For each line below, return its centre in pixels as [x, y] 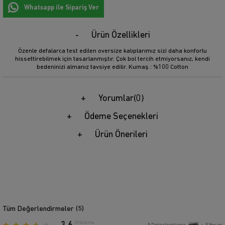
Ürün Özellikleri [121, 36]
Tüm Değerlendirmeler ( [40, 209]
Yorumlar [116, 99]
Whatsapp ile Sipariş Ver [62, 8]
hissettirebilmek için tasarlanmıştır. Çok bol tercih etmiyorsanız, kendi [113, 59]
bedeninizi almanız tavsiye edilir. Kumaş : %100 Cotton [113, 67]
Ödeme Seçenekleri [121, 117]
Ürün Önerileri [121, 135]
